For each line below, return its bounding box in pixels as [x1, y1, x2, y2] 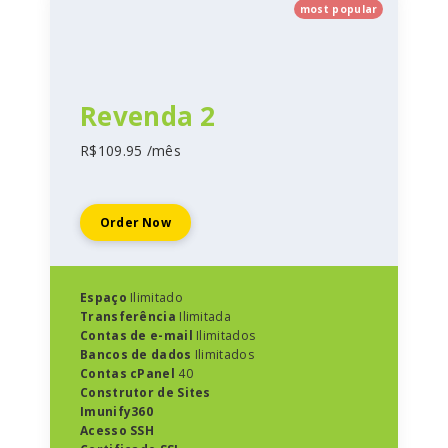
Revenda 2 [80, 98, 216, 134]
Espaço [80, 289, 127, 306]
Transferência [80, 308, 176, 325]
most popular [299, 2, 378, 16]
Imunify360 [80, 403, 153, 420]
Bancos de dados [80, 346, 192, 363]
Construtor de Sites [80, 384, 211, 401]
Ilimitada [175, 308, 231, 325]
